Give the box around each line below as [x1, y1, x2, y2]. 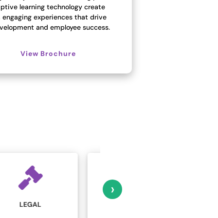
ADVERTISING [131, 202, 176, 212]
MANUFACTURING [19, 200, 78, 209]
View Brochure [20, 49, 76, 58]
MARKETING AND [126, 194, 182, 203]
